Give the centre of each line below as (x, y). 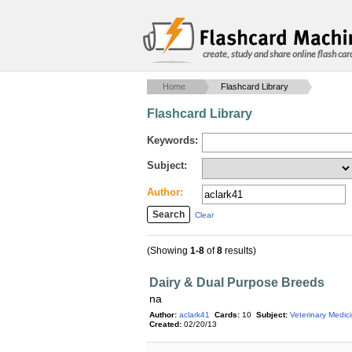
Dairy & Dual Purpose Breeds (237, 282)
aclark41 (194, 315)
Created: (165, 324)
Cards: (227, 315)
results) (239, 251)
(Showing (169, 251)
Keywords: (172, 140)
